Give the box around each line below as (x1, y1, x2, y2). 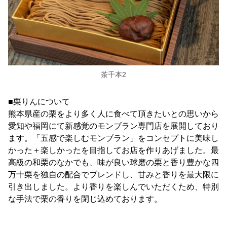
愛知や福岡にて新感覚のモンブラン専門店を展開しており (8, 121, 219, 130)
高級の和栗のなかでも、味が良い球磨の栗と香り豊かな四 (8, 158, 219, 167)
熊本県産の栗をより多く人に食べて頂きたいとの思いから (8, 109, 219, 118)
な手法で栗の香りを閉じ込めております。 (8, 194, 162, 203)
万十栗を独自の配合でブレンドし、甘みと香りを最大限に (8, 170, 219, 179)
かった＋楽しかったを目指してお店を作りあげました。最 (8, 145, 219, 155)
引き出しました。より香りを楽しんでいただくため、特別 (8, 182, 219, 191)
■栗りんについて (8, 97, 70, 106)
